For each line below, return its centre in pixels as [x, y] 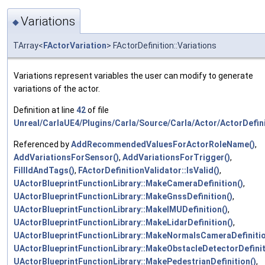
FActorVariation [75, 45]
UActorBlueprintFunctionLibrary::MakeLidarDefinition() [123, 222]
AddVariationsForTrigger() [176, 157]
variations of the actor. [57, 88]
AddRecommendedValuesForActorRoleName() [163, 144]
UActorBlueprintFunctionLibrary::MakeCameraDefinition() [128, 183]
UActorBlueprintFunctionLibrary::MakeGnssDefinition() [123, 196]
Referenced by [42, 144]
